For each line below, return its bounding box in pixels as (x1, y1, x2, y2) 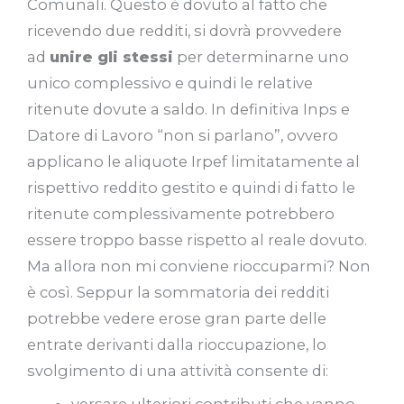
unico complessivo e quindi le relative (27, 73, 313, 92)
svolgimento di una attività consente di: (27, 361, 328, 380)
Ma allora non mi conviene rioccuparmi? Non (27, 256, 371, 275)
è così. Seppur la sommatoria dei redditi (27, 282, 329, 301)
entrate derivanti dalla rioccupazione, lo (27, 335, 326, 353)
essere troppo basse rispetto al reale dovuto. (27, 230, 367, 249)
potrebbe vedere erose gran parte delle (27, 308, 326, 327)
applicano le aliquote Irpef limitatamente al (27, 151, 360, 170)
